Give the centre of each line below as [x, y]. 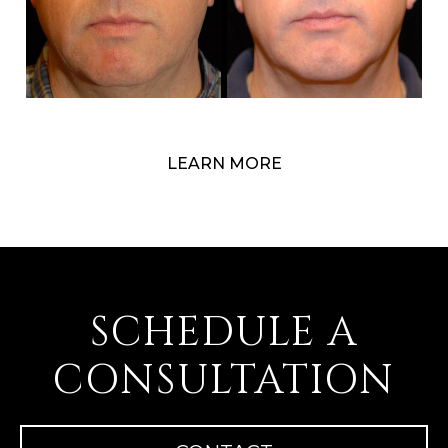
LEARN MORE [224, 164]
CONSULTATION [224, 381]
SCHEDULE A [224, 333]
